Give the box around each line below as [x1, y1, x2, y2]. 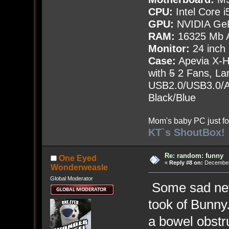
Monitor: [148, 43, 190, 55]
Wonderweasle [50, 163, 108, 172]
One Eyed [58, 153, 97, 163]
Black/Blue [148, 92, 196, 104]
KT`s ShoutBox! [148, 127, 225, 139]
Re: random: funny [165, 152, 223, 160]
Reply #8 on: [169, 159, 203, 166]
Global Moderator [50, 175, 93, 181]
